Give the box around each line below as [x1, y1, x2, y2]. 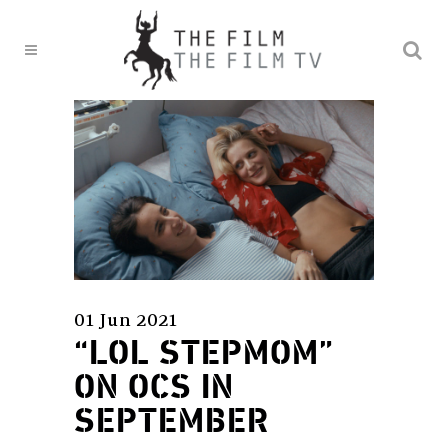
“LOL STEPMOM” [74, 331, 334, 376]
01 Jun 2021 [74, 308, 178, 330]
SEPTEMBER [74, 399, 269, 444]
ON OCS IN [74, 365, 234, 410]
